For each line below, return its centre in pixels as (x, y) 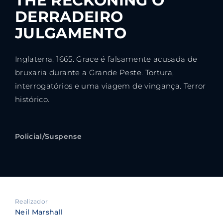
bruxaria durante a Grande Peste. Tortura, (95, 73)
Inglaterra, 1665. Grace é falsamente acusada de (106, 59)
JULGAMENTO (71, 33)
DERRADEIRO (69, 17)
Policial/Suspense (48, 137)
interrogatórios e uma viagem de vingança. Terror (111, 86)
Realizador (32, 202)
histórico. (32, 100)
